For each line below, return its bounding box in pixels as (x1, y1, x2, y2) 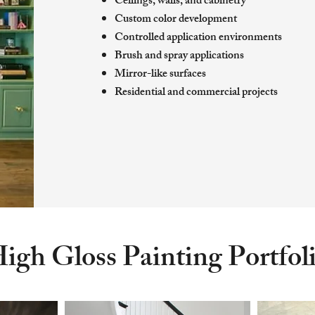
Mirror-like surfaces (115, 65, 207, 85)
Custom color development (115, 10, 238, 30)
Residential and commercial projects (115, 83, 278, 103)
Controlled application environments (115, 28, 283, 49)
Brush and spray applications (115, 46, 245, 67)
